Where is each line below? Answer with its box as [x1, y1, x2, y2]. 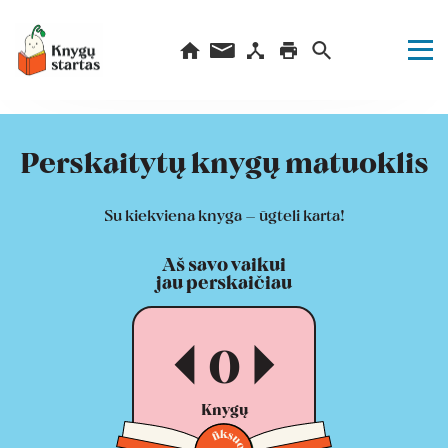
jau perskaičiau [156, 271, 292, 293]
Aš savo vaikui [162, 253, 286, 275]
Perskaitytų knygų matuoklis [19, 144, 429, 179]
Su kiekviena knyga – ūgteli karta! [103, 205, 345, 224]
